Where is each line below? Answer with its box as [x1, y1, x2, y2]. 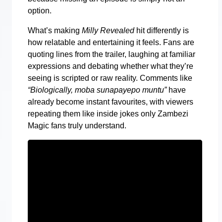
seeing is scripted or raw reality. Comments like [28, 73, 192, 82]
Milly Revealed [82, 26, 134, 35]
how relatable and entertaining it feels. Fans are [28, 38, 194, 47]
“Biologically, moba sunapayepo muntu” [28, 85, 166, 94]
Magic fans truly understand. [28, 121, 126, 130]
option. [28, 6, 52, 15]
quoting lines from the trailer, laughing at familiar [28, 50, 195, 58]
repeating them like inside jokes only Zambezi [28, 109, 188, 118]
